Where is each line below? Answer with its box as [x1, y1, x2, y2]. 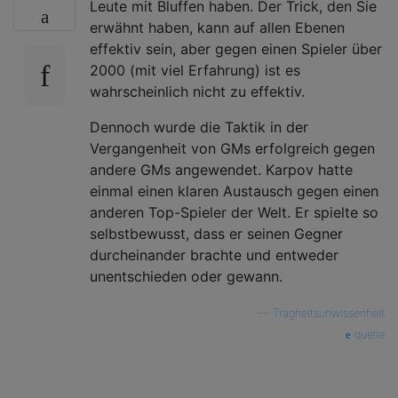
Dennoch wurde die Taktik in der [90, 117, 308, 136]
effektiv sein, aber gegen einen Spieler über [90, 39, 382, 58]
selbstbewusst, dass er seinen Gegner [90, 224, 343, 243]
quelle [351, 327, 385, 341]
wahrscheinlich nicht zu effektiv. [90, 82, 305, 100]
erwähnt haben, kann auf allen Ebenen [90, 18, 345, 36]
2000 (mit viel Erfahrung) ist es [90, 60, 300, 79]
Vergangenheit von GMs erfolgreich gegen [90, 139, 375, 157]
